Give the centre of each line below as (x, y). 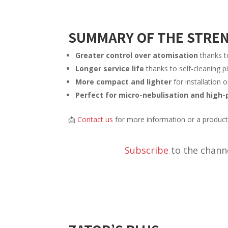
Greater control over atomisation (137, 55)
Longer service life (110, 69)
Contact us (95, 120)
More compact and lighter (124, 82)
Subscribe (146, 150)
